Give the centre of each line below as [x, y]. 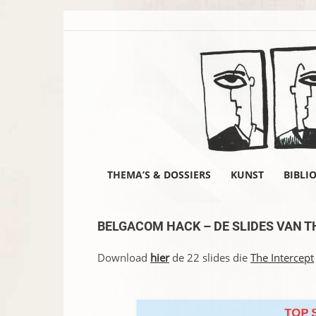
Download [124, 257]
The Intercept [282, 257]
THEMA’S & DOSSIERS [159, 175]
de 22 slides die [210, 257]
